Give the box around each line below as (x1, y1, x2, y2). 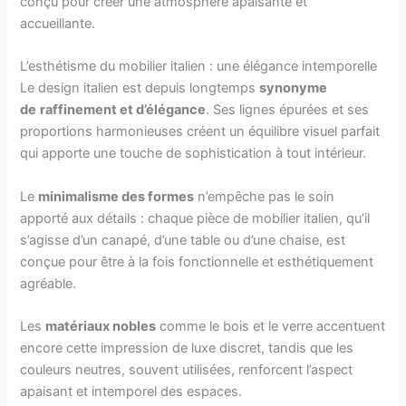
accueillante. (20, 14, 96, 32)
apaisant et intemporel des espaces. (20, 382, 243, 400)
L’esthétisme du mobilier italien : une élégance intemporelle (20, 58, 378, 75)
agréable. (20, 275, 77, 292)
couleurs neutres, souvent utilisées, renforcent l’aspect (20, 361, 353, 378)
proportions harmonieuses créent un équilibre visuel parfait (20, 123, 381, 140)
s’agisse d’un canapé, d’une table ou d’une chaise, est (20, 231, 346, 248)
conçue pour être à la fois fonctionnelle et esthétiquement (20, 253, 374, 270)
